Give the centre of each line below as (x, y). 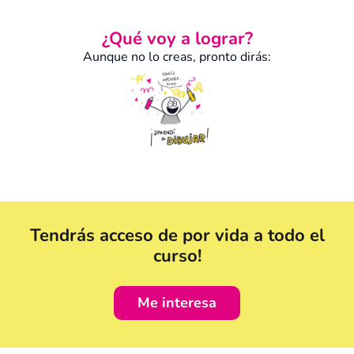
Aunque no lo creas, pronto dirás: (177, 56)
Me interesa (177, 302)
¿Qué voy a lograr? (177, 38)
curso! (177, 256)
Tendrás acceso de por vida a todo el (177, 235)
